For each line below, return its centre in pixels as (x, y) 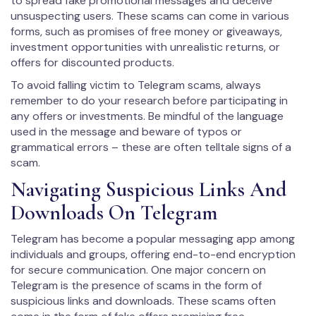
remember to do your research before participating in (149, 101)
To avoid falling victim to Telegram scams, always (136, 85)
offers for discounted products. (92, 63)
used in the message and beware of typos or (126, 132)
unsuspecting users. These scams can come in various (150, 16)
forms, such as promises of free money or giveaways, (146, 32)
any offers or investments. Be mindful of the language (147, 116)
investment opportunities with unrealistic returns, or (145, 47)
